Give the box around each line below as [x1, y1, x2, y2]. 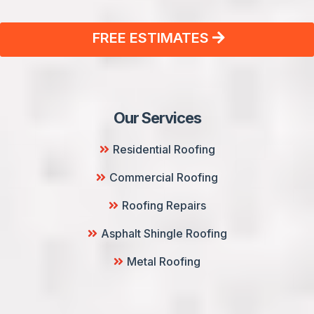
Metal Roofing [127, 254, 200, 268]
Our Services [113, 109, 201, 127]
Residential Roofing [112, 142, 215, 156]
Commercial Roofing [109, 170, 218, 184]
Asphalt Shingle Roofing [100, 226, 227, 240]
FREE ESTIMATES [93, 29, 209, 46]
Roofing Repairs [121, 198, 206, 212]
